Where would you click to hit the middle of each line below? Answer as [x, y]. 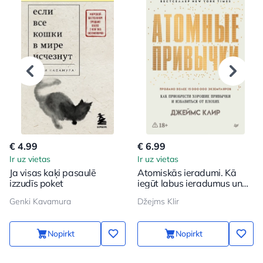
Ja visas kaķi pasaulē [53, 172]
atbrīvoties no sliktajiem [187, 193]
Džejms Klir [158, 201]
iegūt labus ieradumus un [190, 183]
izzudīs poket [36, 183]
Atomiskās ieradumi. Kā [187, 172]
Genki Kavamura [40, 201]
